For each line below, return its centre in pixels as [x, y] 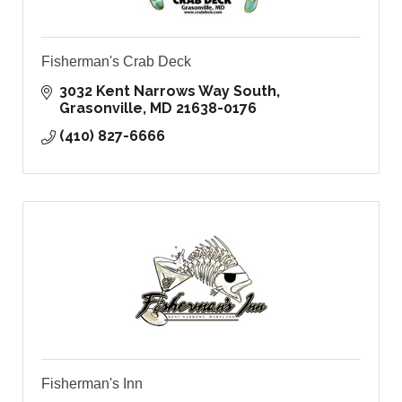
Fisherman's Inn [92, 384]
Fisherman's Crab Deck [116, 62]
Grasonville [101, 109]
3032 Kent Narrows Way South [168, 92]
